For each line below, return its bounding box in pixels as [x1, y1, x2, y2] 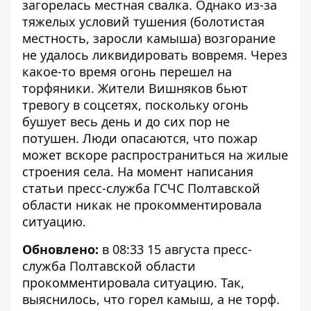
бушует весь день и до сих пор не [22, 113, 230, 130]
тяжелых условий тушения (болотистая [22, 13, 264, 30]
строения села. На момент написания [22, 163, 253, 180]
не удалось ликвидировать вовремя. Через [22, 47, 287, 63]
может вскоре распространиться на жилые [22, 146, 288, 163]
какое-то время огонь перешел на [22, 63, 232, 80]
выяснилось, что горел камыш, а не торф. [22, 291, 280, 308]
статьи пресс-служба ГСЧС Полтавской [22, 180, 260, 196]
